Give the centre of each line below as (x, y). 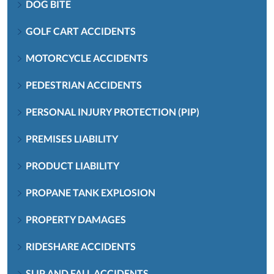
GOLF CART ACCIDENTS (81, 31)
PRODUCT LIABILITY (72, 165)
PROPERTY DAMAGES (76, 219)
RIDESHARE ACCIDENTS (81, 246)
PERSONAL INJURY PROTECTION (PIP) (113, 111)
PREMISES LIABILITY (72, 138)
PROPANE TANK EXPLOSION (91, 192)
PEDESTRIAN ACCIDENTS (84, 84)
